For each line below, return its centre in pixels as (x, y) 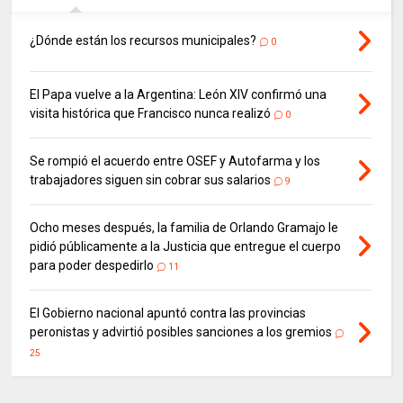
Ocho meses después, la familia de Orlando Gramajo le (184, 227)
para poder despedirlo (92, 265)
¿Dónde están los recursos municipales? (145, 40)
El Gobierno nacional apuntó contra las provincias (168, 313)
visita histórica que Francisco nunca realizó (151, 113)
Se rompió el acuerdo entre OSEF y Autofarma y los (175, 161)
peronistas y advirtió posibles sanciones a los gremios (181, 331)
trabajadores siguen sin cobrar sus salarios (151, 179)
